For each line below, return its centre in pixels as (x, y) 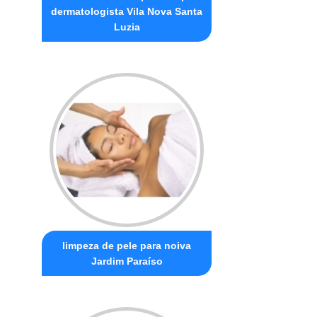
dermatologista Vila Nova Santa (127, 12)
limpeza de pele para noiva (127, 246)
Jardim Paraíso (127, 261)
